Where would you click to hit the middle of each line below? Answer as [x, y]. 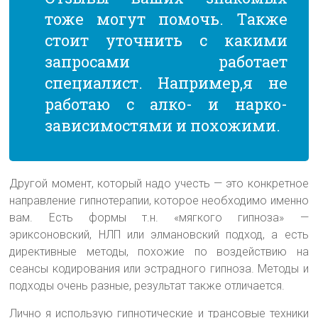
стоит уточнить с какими [166, 40]
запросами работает [166, 61]
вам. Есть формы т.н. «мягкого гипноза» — [159, 217]
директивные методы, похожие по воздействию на [159, 251]
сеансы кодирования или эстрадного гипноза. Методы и [159, 268]
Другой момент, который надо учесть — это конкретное [159, 183]
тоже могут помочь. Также [166, 18]
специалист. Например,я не [166, 82]
